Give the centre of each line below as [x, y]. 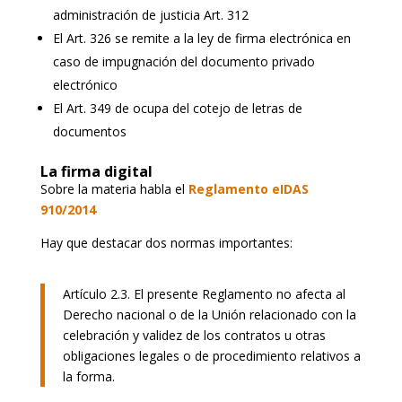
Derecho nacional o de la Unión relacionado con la [209, 314]
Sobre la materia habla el [114, 188]
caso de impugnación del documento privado [184, 61]
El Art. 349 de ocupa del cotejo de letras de [177, 108]
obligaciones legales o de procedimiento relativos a [211, 355]
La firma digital [96, 171]
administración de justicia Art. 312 [150, 14]
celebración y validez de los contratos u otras [194, 335]
